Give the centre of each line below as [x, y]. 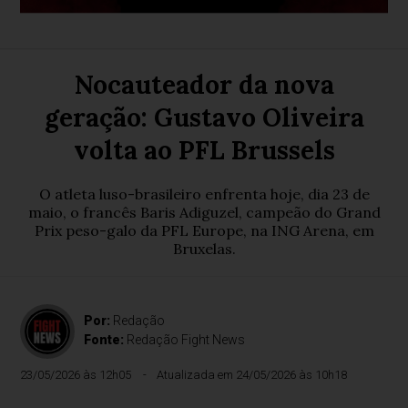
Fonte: [106, 340]
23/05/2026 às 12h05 [76, 375]
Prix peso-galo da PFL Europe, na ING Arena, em [204, 230]
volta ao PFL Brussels [204, 150]
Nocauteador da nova [204, 85]
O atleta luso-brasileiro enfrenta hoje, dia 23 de [204, 194]
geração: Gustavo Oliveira [204, 117]
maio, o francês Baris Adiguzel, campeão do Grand [204, 212]
